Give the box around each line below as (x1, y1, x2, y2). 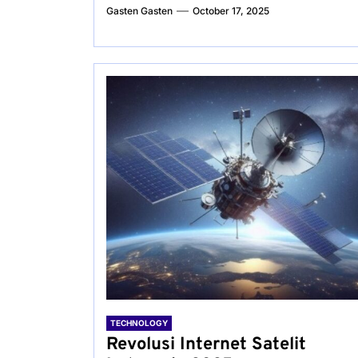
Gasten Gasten (106, 5, 173, 17)
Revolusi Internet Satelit (106, 334, 306, 356)
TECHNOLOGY (110, 318, 168, 328)
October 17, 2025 (193, 5, 269, 17)
